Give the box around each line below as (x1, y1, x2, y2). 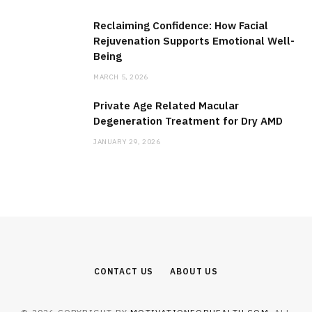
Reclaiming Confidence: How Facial (93, 19, 268, 33)
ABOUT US (170, 266, 219, 277)
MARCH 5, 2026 (93, 72, 148, 82)
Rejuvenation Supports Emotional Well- (93, 34, 295, 48)
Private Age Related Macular (93, 99, 239, 113)
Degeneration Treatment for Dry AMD (93, 114, 283, 128)
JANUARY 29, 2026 (93, 137, 161, 147)
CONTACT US (93, 266, 154, 277)
